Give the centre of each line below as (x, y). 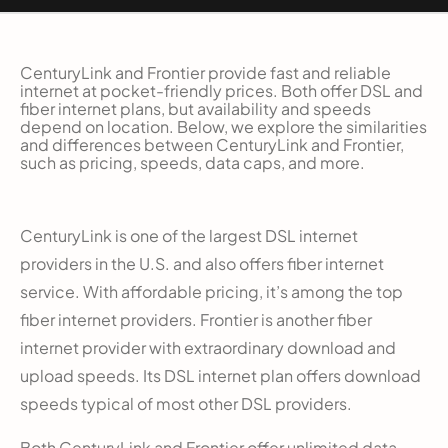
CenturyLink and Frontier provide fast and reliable (205, 72)
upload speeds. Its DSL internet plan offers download (220, 375)
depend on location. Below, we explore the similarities (223, 126)
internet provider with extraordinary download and (208, 347)
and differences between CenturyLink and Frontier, (212, 144)
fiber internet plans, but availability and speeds (195, 108)
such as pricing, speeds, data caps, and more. (192, 162)
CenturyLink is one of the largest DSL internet (189, 235)
